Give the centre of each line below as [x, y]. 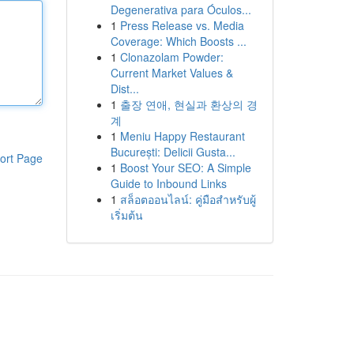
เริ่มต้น [126, 215]
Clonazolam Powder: [171, 57]
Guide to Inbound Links [168, 183]
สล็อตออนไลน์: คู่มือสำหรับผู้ [188, 199]
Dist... [124, 88]
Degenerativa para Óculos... [181, 9]
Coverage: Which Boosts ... [178, 41]
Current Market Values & [171, 73]
